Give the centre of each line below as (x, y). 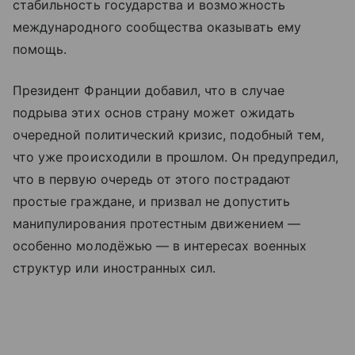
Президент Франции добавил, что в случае (149, 90)
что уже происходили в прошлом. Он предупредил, (176, 157)
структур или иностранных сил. (115, 268)
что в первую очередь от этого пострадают (152, 179)
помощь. (40, 49)
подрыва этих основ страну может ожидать (154, 113)
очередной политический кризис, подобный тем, (169, 135)
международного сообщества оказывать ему (157, 27)
